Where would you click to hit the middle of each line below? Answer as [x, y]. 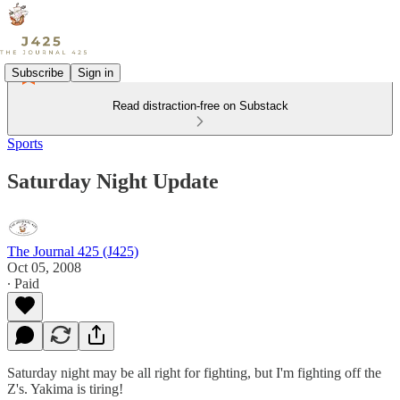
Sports [25, 143]
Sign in [96, 72]
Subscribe [37, 72]
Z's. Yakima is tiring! [65, 388]
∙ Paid [23, 283]
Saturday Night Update [113, 181]
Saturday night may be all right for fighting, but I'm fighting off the [194, 372]
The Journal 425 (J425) [73, 251]
